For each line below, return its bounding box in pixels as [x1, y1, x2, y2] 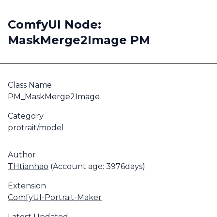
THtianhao [8, 162, 48, 171]
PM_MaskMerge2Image [8, 92, 100, 101]
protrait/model [8, 123, 64, 132]
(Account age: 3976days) [48, 162, 145, 171]
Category [8, 111, 44, 121]
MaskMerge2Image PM [8, 33, 150, 47]
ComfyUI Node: [8, 17, 101, 31]
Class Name [8, 80, 52, 90]
